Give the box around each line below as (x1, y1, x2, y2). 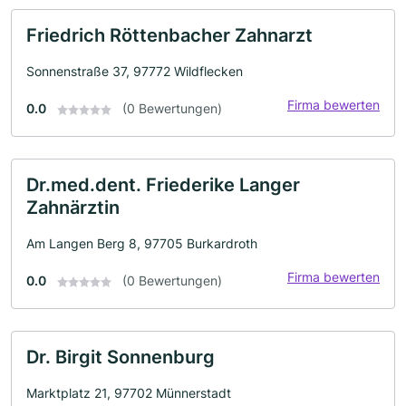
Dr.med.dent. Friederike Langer (26, 174, 300, 196)
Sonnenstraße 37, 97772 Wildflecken (26, 63, 243, 79)
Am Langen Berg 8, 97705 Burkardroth (26, 236, 257, 251)
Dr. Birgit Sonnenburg (26, 346, 215, 368)
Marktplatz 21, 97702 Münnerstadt (26, 385, 231, 401)
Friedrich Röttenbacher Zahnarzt (26, 24, 313, 46)
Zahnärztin (26, 197, 120, 218)
